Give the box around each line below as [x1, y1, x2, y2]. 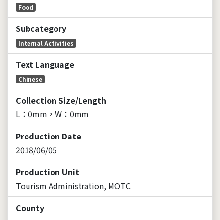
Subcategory [16, 22, 66, 34]
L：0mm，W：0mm [16, 108, 89, 120]
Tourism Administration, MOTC [16, 179, 131, 192]
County [16, 201, 44, 214]
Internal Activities [18, 38, 74, 47]
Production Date [16, 130, 81, 142]
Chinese [18, 74, 42, 83]
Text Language [16, 58, 74, 70]
